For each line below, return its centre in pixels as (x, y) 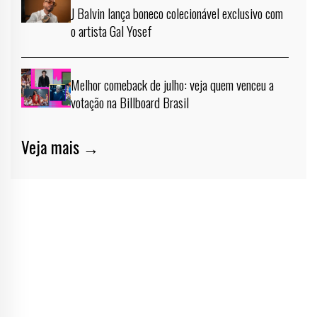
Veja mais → (60, 148)
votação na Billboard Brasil (130, 102)
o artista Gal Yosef (111, 31)
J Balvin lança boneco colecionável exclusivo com (177, 13)
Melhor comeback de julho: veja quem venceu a (172, 85)
